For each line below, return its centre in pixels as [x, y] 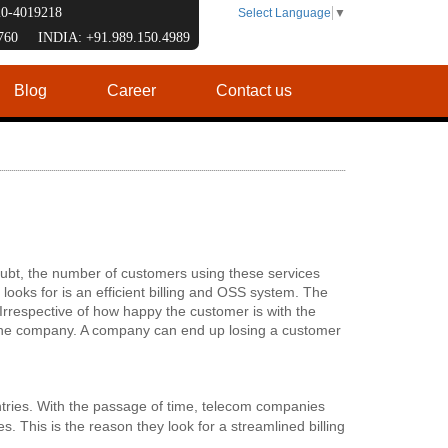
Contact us [254, 90]
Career [131, 90]
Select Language [284, 13]
